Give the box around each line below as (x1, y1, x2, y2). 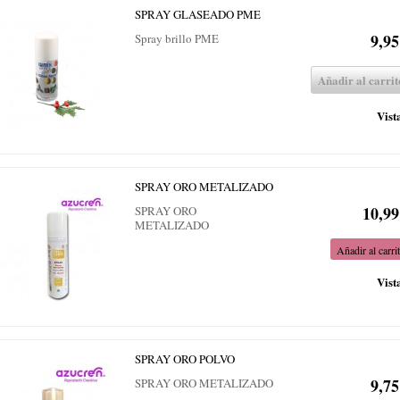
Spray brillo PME (135, 30, 219, 46)
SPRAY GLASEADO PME (135, 6, 261, 22)
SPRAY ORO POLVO (135, 351, 235, 367)
